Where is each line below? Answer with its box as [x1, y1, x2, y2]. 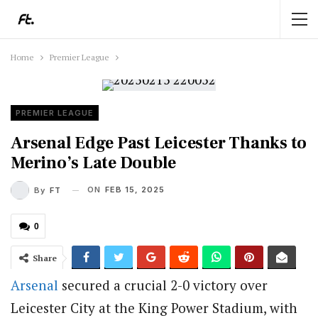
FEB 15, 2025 [105, 185, 165, 194]
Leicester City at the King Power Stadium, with [11, 299, 297, 317]
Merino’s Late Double [11, 152, 177, 174]
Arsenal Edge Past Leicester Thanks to [11, 132, 307, 154]
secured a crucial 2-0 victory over [58, 276, 268, 294]
